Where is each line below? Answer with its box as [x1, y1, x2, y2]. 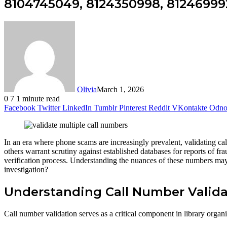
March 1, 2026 [97, 85, 144, 94]
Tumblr [94, 103, 117, 112]
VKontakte [172, 103, 207, 112]
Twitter [37, 103, 60, 112]
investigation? [4, 165, 48, 174]
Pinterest [119, 103, 146, 112]
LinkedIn [62, 103, 92, 112]
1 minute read [16, 94, 60, 103]
